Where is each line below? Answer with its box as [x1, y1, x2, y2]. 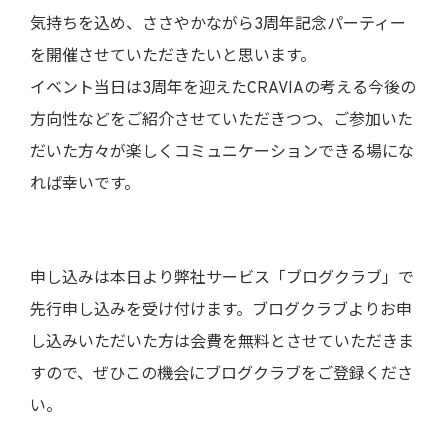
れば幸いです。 [30, 175, 140, 195]
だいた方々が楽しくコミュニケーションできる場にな [30, 143, 414, 163]
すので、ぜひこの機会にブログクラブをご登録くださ [30, 365, 413, 385]
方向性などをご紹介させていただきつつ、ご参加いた [30, 111, 413, 131]
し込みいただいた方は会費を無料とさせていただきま [30, 333, 414, 353]
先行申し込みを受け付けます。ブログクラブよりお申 [30, 301, 412, 321]
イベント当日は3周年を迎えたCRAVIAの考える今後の [30, 79, 416, 99]
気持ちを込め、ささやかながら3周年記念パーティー [30, 15, 406, 35]
